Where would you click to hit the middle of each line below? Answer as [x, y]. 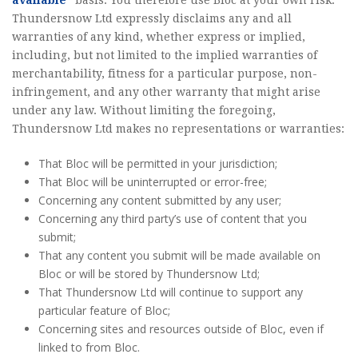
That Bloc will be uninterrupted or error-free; [152, 182]
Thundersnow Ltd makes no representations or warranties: [178, 129]
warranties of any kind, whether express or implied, [159, 37]
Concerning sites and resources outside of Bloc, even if [181, 329]
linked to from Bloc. [89, 347]
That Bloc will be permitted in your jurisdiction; [157, 163]
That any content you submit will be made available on [179, 255]
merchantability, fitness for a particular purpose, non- [165, 74]
